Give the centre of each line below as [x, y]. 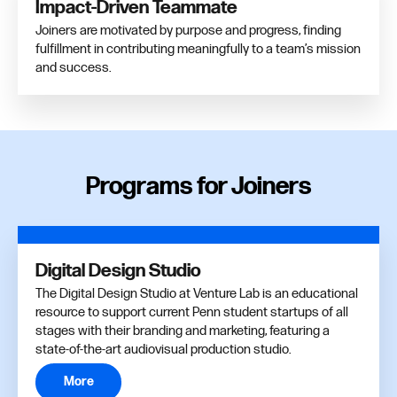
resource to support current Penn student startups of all [192, 312]
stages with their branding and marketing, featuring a [183, 331]
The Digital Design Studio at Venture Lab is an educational [197, 293]
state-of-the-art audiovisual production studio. [163, 349]
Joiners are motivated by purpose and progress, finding [188, 30]
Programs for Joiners [198, 186]
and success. [73, 67]
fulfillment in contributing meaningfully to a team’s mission [198, 49]
